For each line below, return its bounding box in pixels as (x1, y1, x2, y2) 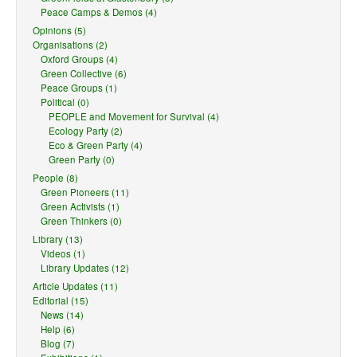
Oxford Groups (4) (41, 53, 118, 65)
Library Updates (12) (41, 261, 129, 274)
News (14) (41, 308, 84, 321)
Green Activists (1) (41, 200, 120, 213)
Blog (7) (41, 337, 75, 350)
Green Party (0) (49, 153, 115, 166)
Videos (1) (41, 247, 85, 260)
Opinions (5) (33, 24, 86, 37)
